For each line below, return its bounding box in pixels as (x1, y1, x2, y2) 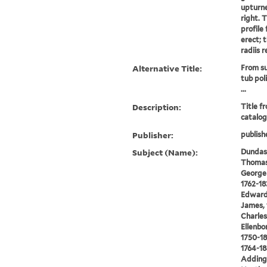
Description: (132, 101, 182, 113)
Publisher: (132, 129, 174, 141)
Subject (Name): (132, 147, 198, 159)
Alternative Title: (132, 63, 203, 74)
